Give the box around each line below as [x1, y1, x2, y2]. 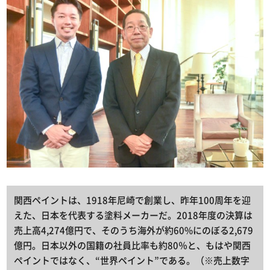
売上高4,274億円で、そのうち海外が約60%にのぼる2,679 [14, 224, 254, 237]
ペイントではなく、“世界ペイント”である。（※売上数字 [14, 254, 250, 268]
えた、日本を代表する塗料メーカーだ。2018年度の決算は [14, 209, 253, 222]
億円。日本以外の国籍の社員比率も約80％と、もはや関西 [14, 239, 251, 253]
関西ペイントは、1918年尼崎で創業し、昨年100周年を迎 [14, 193, 251, 207]
